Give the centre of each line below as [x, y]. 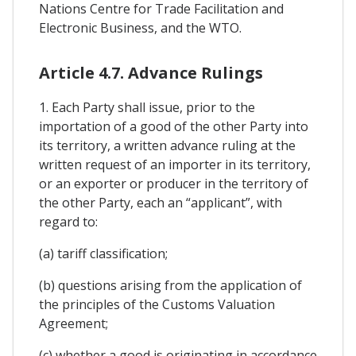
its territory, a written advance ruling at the [167, 145]
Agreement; [74, 323]
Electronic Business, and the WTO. [140, 28]
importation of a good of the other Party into [174, 126]
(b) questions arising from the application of [170, 285]
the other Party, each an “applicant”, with [161, 202]
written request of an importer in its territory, [175, 164]
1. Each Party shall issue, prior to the [147, 107]
